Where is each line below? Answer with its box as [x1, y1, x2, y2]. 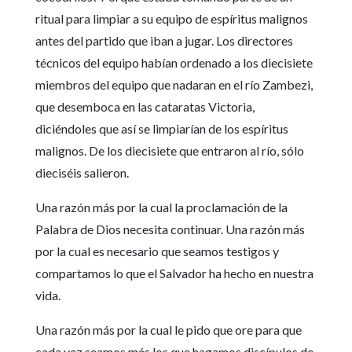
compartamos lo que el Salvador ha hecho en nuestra [35, 266, 313, 281]
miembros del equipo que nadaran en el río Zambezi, [35, 77, 313, 93]
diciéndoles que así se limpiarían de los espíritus [35, 121, 288, 137]
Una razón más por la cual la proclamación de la [35, 200, 288, 215]
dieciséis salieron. [35, 165, 129, 181]
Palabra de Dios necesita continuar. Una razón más [35, 222, 305, 237]
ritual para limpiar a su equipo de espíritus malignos [35, 11, 308, 27]
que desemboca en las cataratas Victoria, [35, 99, 255, 115]
